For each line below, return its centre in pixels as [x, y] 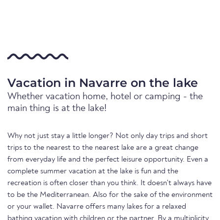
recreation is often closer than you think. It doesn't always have [110, 183]
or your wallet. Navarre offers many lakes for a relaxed [97, 207]
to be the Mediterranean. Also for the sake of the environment [110, 195]
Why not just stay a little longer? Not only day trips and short [108, 136]
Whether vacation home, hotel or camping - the [105, 97]
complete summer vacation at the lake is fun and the [93, 171]
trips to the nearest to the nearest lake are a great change [103, 148]
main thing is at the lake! [57, 109]
